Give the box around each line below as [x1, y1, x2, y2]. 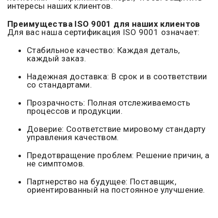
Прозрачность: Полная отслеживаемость [27, 98, 191, 108]
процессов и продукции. [27, 106, 123, 116]
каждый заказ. [27, 54, 87, 64]
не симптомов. [27, 159, 85, 169]
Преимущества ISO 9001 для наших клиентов [7, 19, 200, 29]
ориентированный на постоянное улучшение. [27, 185, 205, 195]
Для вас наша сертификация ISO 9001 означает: [7, 27, 200, 37]
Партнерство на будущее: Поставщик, [27, 177, 177, 187]
